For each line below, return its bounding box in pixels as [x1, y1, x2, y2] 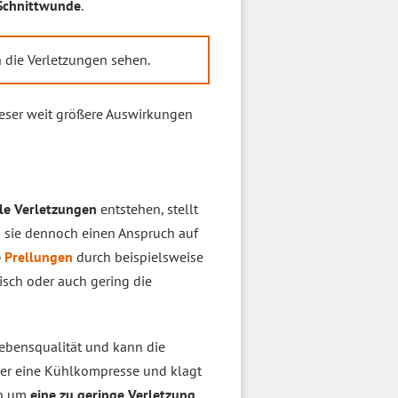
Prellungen [4, 248, 73, 266]
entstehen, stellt [97, 200, 198, 218]
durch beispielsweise [73, 248, 203, 266]
